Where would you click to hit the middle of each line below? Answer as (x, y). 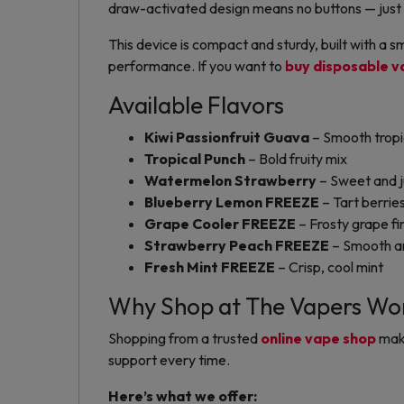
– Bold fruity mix (296, 159)
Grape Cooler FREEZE (220, 224)
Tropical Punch (195, 159)
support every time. (169, 360)
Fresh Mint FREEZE (210, 267)
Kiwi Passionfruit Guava (227, 138)
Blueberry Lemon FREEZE (232, 202)
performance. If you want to (197, 66)
